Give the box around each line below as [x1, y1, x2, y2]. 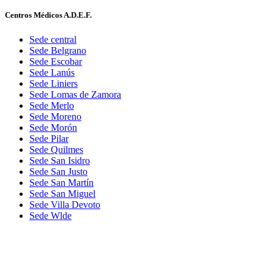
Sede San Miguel [29, 188, 95, 199]
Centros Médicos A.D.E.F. [5, 10, 92, 20]
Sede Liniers [29, 78, 78, 89]
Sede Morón [29, 122, 77, 133]
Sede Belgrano [29, 45, 86, 56]
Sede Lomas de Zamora [29, 89, 121, 100]
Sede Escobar [29, 56, 82, 67]
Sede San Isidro [29, 155, 90, 166]
